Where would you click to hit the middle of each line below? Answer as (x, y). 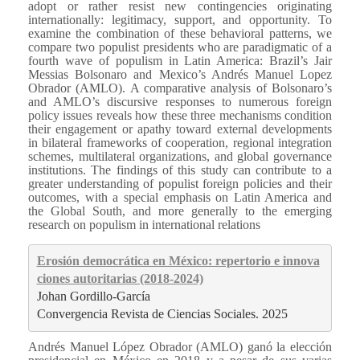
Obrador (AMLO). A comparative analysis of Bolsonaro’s (180, 88)
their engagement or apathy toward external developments (180, 129)
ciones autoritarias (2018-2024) (120, 279)
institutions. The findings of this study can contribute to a (180, 170)
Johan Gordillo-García (93, 297)
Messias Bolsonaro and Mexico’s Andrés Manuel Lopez (180, 74)
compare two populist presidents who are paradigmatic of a (180, 47)
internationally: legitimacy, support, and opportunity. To (180, 19)
